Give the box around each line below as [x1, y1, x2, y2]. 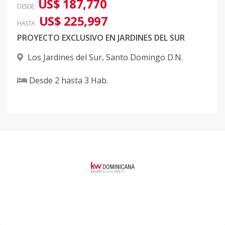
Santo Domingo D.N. [106, 52, 183, 63]
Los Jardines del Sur [28, 52, 102, 63]
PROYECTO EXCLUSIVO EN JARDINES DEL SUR [17, 32, 185, 44]
